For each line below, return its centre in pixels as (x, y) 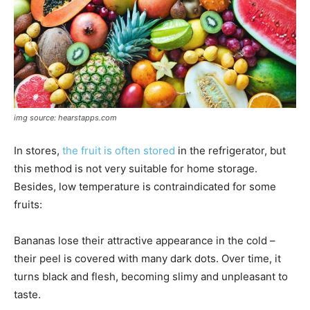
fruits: (28, 204)
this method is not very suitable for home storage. (136, 168)
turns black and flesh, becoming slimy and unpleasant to (151, 276)
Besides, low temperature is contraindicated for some (145, 186)
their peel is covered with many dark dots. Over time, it (147, 258)
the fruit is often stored (119, 150)
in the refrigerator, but (230, 150)
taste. (27, 294)
